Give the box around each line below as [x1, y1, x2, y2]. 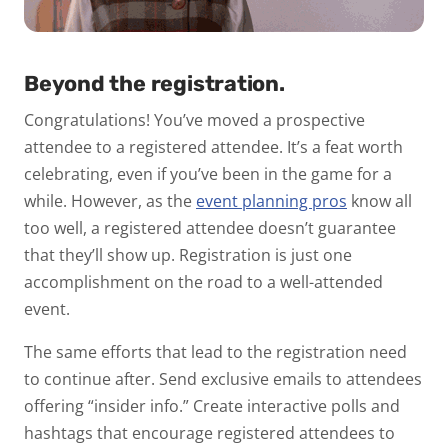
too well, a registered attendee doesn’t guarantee [24, 217, 396, 240]
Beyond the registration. [24, 71, 285, 97]
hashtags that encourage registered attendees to [24, 422, 395, 445]
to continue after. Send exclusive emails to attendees [24, 368, 422, 391]
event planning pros [196, 190, 347, 213]
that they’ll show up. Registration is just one [24, 244, 352, 267]
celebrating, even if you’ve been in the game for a [24, 163, 392, 186]
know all [351, 190, 412, 213]
